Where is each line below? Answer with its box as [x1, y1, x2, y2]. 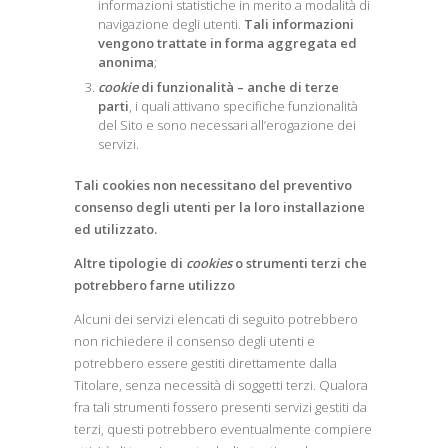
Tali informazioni [244, 15, 354, 33]
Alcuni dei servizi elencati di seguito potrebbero [74, 310, 358, 328]
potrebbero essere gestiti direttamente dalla [74, 354, 337, 372]
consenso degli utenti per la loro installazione [74, 198, 365, 216]
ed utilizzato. [74, 220, 157, 238]
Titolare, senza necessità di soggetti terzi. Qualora [74, 376, 368, 394]
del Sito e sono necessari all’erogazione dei [98, 116, 356, 134]
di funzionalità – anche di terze [138, 78, 339, 96]
